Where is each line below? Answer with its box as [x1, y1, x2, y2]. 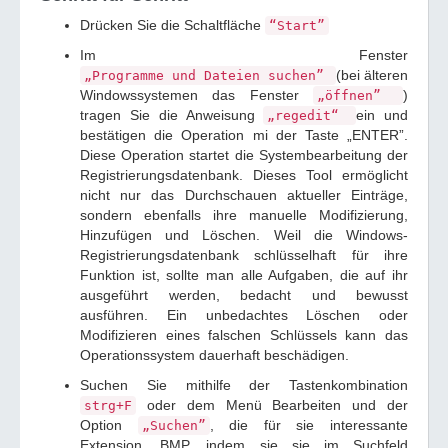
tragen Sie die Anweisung [80, 107, 264, 123]
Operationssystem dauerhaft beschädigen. [80, 347, 349, 363]
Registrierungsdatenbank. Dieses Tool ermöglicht [80, 167, 408, 183]
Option [80, 417, 138, 433]
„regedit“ [267, 108, 353, 123]
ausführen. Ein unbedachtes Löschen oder [80, 307, 408, 323]
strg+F [84, 398, 132, 413]
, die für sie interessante [209, 417, 409, 433]
